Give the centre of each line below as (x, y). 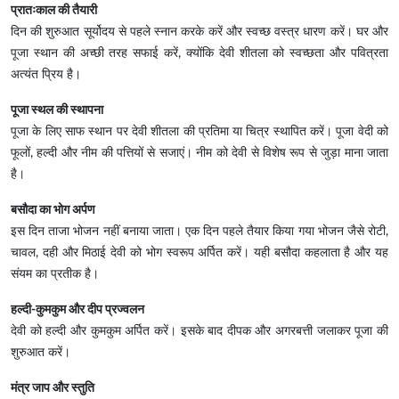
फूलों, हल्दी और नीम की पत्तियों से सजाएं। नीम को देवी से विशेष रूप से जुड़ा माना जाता (199, 154)
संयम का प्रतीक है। (55, 275)
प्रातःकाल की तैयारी (54, 11)
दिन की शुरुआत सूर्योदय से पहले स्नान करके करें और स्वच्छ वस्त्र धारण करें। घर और (199, 33)
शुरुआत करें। (41, 353)
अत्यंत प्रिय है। (46, 75)
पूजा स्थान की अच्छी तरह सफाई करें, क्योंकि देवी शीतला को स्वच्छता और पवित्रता (199, 54)
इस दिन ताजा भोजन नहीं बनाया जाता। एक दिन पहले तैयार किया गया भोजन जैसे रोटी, (199, 232)
